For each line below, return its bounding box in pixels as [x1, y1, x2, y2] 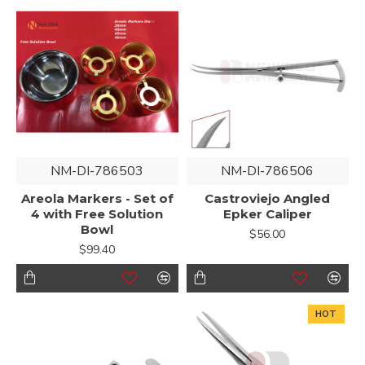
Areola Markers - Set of [20, 190, 174, 206]
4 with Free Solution [31, 205, 164, 222]
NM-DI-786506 [221, 161, 314, 180]
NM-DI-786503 [51, 161, 144, 180]
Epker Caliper [222, 205, 312, 222]
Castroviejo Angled [204, 190, 331, 206]
